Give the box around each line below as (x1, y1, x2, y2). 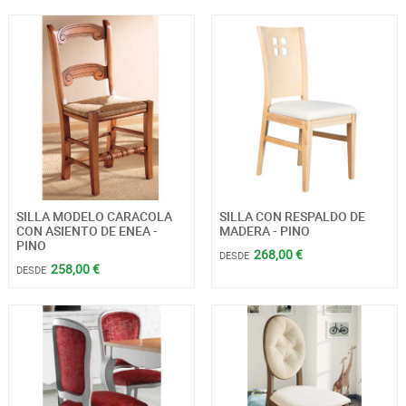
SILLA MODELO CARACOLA (15, 207, 172, 225)
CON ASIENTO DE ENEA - (15, 221, 158, 239)
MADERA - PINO (218, 221, 310, 239)
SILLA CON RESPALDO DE (218, 207, 365, 225)
